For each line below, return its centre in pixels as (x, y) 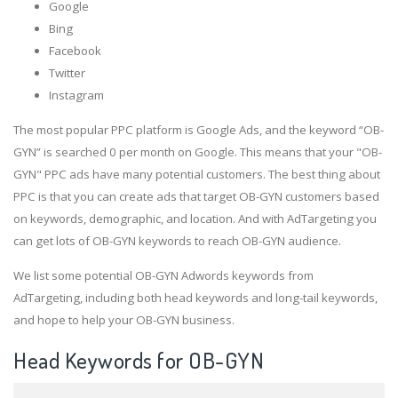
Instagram (76, 95)
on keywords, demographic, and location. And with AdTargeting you (195, 219)
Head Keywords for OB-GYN (139, 361)
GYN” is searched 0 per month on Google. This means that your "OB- (198, 152)
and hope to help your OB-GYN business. (124, 320)
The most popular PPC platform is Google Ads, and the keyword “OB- (199, 130)
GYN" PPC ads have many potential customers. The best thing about (197, 175)
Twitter (67, 72)
